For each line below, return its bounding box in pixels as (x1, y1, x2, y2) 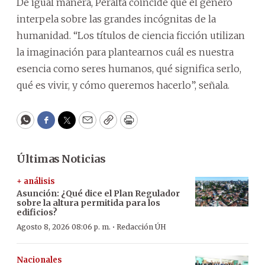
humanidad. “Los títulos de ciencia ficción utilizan (17, 29, 245, 41)
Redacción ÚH (117, 222, 166, 231)
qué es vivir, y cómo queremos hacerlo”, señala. (17, 79, 230, 91)
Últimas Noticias (17, 151, 105, 166)
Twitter (66, 118, 106, 132)
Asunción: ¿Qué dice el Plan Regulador (17, 188, 180, 199)
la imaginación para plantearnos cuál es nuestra (17, 46, 234, 58)
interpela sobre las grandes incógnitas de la (17, 12, 216, 25)
